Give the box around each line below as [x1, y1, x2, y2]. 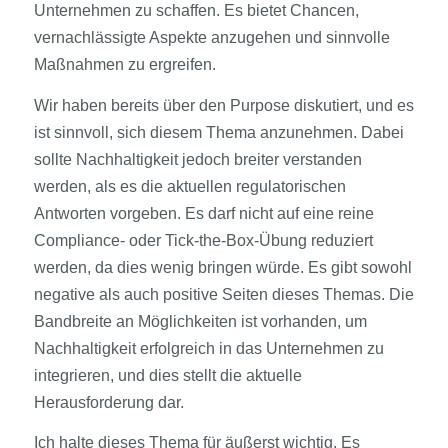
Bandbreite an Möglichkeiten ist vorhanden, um [33, 312, 367, 330]
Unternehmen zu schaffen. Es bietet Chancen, [33, 2, 359, 20]
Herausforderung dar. [33, 393, 184, 411]
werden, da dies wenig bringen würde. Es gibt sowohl [33, 258, 412, 276]
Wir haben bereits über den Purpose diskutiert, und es [33, 96, 414, 114]
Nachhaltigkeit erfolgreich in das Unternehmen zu [33, 339, 384, 357]
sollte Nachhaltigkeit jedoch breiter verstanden [33, 150, 362, 168]
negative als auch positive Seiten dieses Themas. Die [33, 285, 414, 303]
